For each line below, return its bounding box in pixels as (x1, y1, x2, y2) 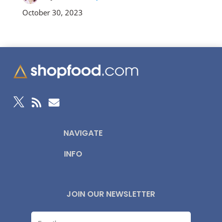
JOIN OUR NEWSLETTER (66, 188, 156, 200)
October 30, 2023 (22, 7, 83, 18)
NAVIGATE (63, 127, 103, 139)
